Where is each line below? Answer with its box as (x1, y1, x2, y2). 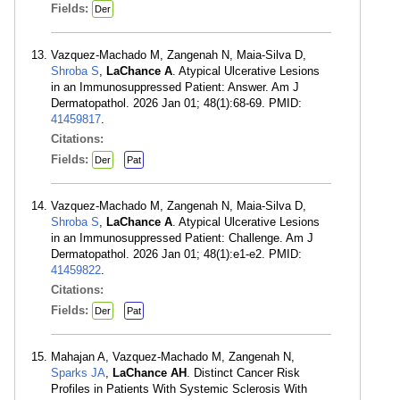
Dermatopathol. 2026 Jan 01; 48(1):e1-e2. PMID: (51, 247, 302, 261)
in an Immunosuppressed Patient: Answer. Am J (51, 80, 299, 94)
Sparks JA (51, 366, 105, 379)
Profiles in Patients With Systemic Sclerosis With (51, 382, 307, 396)
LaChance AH (112, 366, 187, 379)
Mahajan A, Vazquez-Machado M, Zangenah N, (51, 350, 295, 363)
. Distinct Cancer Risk (187, 366, 300, 379)
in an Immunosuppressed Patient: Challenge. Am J (51, 231, 313, 245)
